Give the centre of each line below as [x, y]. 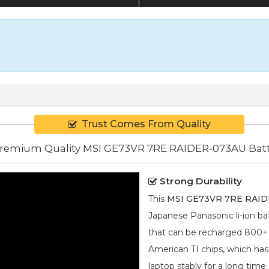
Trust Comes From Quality [146, 124]
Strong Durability [201, 181]
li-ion [246, 215]
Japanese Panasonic [192, 215]
